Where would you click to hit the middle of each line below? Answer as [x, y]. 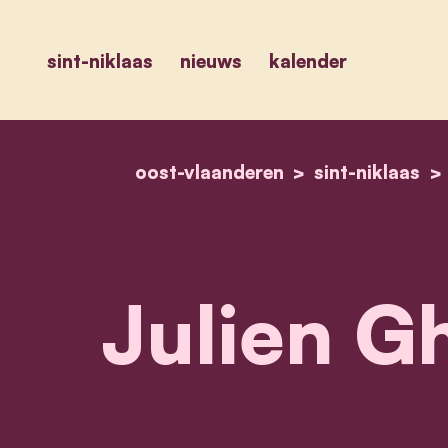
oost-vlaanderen [209, 171]
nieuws [210, 60]
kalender [307, 60]
